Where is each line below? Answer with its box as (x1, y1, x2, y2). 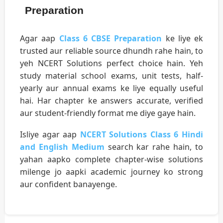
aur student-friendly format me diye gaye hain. (20, 108, 196, 119)
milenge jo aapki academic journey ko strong (20, 166, 203, 178)
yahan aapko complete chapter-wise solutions (20, 154, 203, 165)
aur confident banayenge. (20, 179, 117, 190)
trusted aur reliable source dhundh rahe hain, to (20, 45, 203, 57)
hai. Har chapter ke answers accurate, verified (20, 95, 203, 107)
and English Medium (20, 141, 105, 153)
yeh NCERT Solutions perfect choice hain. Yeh (20, 58, 203, 69)
